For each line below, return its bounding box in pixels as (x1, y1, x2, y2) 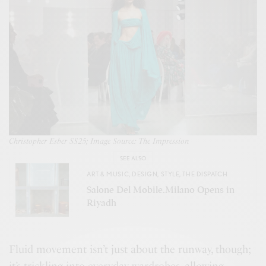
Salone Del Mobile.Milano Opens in (87, 183, 235, 196)
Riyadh (87, 197, 116, 209)
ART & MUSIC (87, 169, 129, 178)
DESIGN (132, 169, 158, 178)
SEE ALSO (120, 154, 146, 161)
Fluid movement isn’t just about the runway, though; (9, 243, 251, 256)
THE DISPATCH (182, 169, 228, 178)
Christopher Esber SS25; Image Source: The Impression (9, 137, 189, 146)
